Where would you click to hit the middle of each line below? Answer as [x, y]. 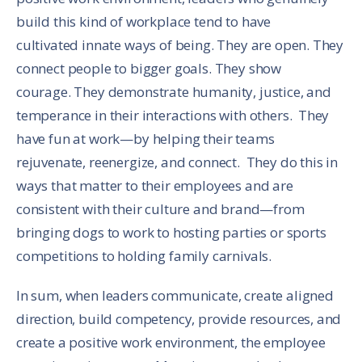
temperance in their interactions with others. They [173, 115]
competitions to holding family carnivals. [144, 255]
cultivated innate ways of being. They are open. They [180, 44]
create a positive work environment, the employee [171, 342]
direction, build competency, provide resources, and [179, 318]
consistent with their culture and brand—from [160, 208]
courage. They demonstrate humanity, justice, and [174, 91]
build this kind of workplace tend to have [144, 21]
